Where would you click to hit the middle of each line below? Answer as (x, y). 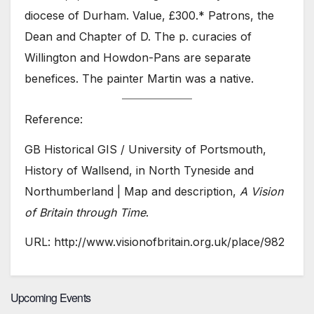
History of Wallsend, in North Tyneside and (139, 170)
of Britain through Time (85, 212)
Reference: (54, 119)
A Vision (261, 191)
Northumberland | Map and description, (132, 191)
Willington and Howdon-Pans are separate (138, 58)
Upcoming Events (50, 298)
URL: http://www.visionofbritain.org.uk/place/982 (155, 242)
